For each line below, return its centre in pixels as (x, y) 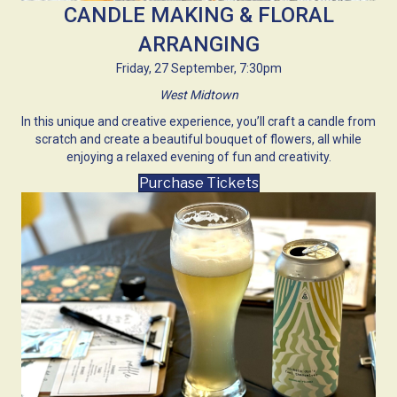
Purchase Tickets (198, 183)
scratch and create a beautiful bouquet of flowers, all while (198, 140)
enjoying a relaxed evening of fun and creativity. (198, 157)
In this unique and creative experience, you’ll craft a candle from (198, 122)
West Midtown (198, 95)
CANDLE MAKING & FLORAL (198, 16)
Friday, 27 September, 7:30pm (198, 69)
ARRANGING (198, 45)
